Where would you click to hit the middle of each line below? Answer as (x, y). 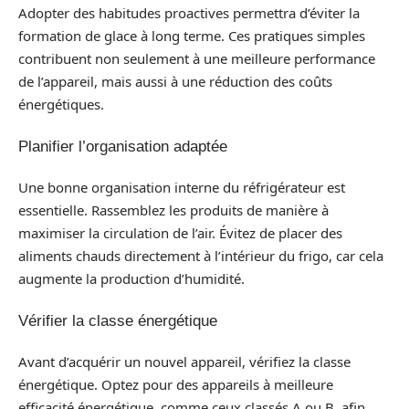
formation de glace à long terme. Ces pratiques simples (192, 36)
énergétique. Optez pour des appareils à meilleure (176, 384)
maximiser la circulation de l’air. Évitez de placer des (180, 233)
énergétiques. (61, 104)
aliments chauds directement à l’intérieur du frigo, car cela (201, 256)
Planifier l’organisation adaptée (123, 146)
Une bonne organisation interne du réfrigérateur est (182, 187)
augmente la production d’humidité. (131, 278)
